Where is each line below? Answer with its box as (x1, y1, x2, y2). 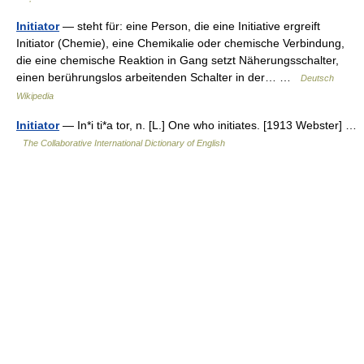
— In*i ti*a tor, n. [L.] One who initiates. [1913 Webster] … (59, 119, 357, 132)
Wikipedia (16, 91, 54, 101)
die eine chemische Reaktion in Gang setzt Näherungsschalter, (16, 54, 339, 67)
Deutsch (301, 73, 334, 83)
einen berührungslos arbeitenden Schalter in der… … (16, 71, 301, 84)
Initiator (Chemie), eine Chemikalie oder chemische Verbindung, (16, 37, 344, 50)
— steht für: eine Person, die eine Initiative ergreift (59, 19, 320, 32)
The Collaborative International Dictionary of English (23, 138, 225, 148)
